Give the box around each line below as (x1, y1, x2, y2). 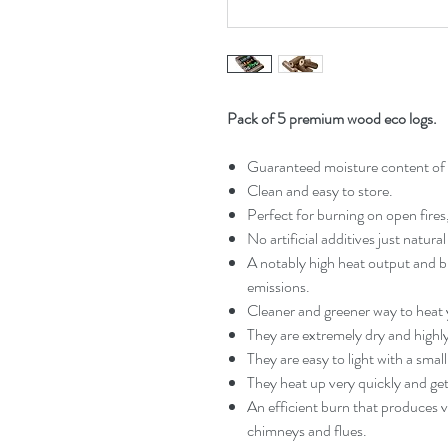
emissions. (247, 274, 310, 298)
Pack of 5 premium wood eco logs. (227, 106, 437, 130)
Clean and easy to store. (247, 178, 393, 202)
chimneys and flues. (247, 418, 367, 442)
